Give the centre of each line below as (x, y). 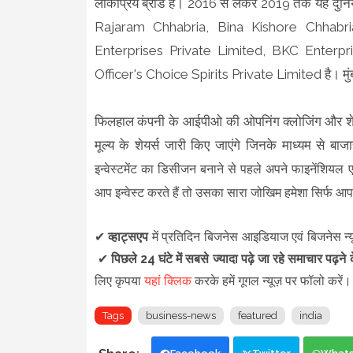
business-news (180, 315)
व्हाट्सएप (130, 236)
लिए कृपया (119, 281)
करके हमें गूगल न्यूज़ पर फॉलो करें (267, 281)
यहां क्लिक (167, 281)
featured (257, 315)
